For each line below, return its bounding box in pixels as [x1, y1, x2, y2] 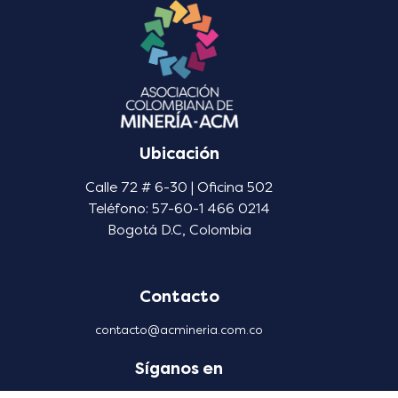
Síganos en [135, 359, 224, 379]
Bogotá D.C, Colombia [107, 222, 251, 239]
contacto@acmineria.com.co [95, 323, 264, 338]
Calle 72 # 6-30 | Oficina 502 [85, 179, 274, 196]
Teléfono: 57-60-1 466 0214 [88, 201, 271, 218]
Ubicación [139, 144, 219, 164]
